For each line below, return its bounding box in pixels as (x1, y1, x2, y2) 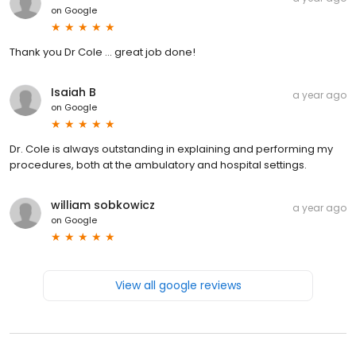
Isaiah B (51, 83, 96, 100)
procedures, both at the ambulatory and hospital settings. (10, 157, 307, 172)
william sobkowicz (51, 196, 155, 213)
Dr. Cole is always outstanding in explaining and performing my (10, 141, 333, 157)
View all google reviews (114, 277, 242, 293)
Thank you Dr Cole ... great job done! (10, 44, 195, 60)
